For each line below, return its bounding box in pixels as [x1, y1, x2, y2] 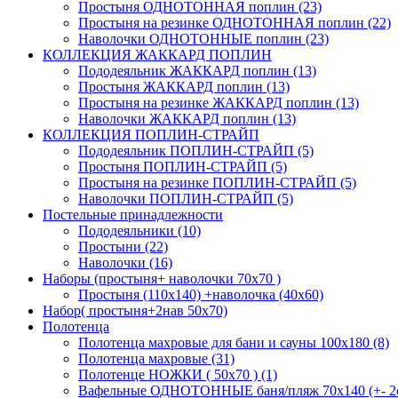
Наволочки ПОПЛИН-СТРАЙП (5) [78, 190, 293, 206]
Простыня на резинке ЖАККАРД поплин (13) [78, 94, 359, 110]
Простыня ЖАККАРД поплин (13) [78, 78, 290, 94]
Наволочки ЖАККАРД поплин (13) [78, 110, 296, 126]
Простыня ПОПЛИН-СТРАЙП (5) [78, 158, 287, 174]
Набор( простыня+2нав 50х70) [43, 302, 227, 318]
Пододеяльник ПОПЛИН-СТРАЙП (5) [78, 142, 314, 158]
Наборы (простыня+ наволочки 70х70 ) [43, 270, 281, 286]
